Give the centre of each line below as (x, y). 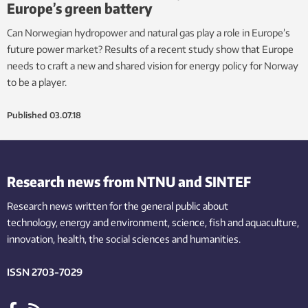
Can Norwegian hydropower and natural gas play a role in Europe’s (148, 32)
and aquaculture (262, 222)
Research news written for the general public (104, 206)
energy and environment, (115, 222)
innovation (30, 239)
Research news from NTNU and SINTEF (129, 181)
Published (27, 115)
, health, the (78, 239)
